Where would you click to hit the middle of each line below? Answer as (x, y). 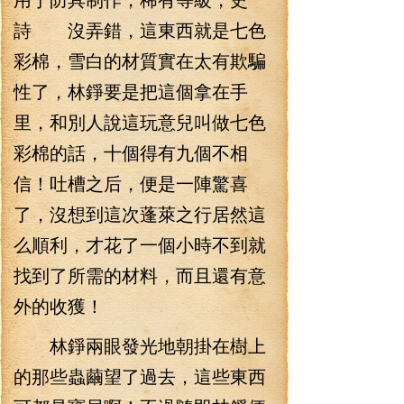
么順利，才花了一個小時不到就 (140, 244)
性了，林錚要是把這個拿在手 (131, 91)
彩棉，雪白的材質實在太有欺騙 (140, 60)
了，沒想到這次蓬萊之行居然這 (140, 213)
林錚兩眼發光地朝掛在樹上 (140, 345)
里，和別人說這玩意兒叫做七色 (140, 121)
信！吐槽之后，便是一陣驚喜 (131, 183)
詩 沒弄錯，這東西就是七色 (140, 29)
